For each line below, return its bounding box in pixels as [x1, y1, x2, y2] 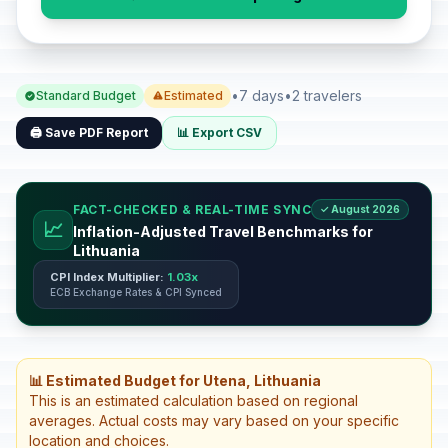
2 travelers [292, 87, 362, 104]
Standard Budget [36, 88, 136, 103]
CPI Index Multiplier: [50, 270, 167, 284]
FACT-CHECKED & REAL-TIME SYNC [73, 201, 312, 217]
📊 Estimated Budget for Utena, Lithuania [29, 372, 321, 389]
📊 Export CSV [177, 125, 262, 140]
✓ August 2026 [320, 203, 401, 215]
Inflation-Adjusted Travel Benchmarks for [73, 223, 373, 240]
